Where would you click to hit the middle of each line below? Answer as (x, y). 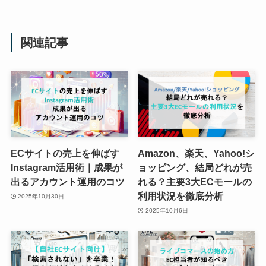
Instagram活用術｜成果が (66, 168)
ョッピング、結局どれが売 (195, 168)
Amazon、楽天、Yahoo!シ (197, 153)
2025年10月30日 (41, 196)
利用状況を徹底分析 (181, 196)
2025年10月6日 (167, 210)
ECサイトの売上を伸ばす (65, 153)
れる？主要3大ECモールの (195, 182)
